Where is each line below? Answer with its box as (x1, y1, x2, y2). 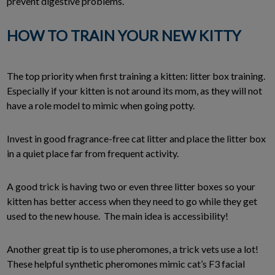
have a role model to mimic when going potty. (7, 99, 195, 112)
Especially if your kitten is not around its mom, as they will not (7, 85, 262, 97)
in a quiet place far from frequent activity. (7, 147, 179, 160)
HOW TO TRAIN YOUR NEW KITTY (7, 26, 241, 45)
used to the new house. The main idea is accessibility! (7, 210, 228, 222)
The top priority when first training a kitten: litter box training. (7, 70, 265, 82)
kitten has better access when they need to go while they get (7, 195, 257, 207)
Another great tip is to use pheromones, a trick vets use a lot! (7, 243, 258, 255)
